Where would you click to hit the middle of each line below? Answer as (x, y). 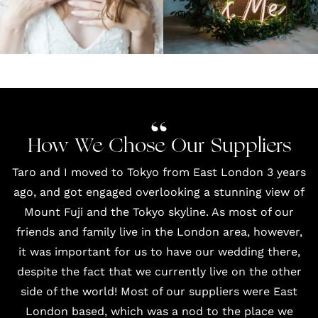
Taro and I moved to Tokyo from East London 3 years (159, 172)
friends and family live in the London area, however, (159, 231)
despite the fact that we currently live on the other (159, 271)
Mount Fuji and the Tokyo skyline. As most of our (159, 212)
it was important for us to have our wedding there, (159, 251)
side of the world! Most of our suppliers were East (159, 291)
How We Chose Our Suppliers (159, 147)
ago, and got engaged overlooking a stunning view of (159, 192)
